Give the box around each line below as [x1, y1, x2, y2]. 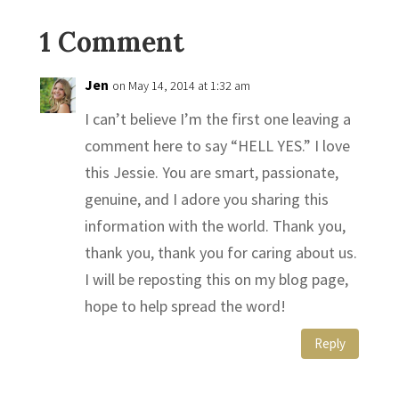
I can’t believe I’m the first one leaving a [84, 108, 351, 129]
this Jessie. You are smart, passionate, [84, 161, 338, 183]
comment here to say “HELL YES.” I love [84, 134, 350, 156]
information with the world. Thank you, [84, 215, 346, 236]
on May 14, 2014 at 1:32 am [111, 77, 250, 94]
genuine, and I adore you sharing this [84, 188, 329, 209]
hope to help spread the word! [84, 295, 286, 316]
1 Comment [39, 24, 184, 59]
